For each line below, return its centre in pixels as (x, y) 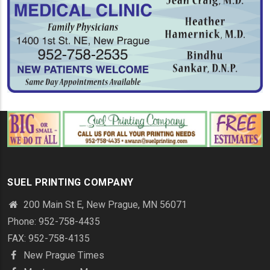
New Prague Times (63, 255)
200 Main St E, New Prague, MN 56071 (104, 204)
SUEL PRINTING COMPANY (71, 182)
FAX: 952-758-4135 (49, 238)
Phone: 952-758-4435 (54, 221)
